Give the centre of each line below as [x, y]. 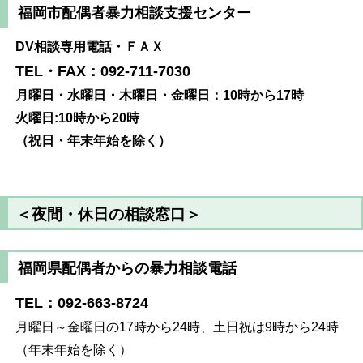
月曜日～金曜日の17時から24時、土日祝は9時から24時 [177, 327]
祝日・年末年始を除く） [100, 140]
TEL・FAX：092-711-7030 [103, 71]
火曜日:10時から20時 [78, 117]
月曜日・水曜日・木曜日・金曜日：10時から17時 [160, 95]
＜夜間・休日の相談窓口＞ [109, 214]
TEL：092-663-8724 [82, 303]
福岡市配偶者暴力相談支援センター [134, 13]
